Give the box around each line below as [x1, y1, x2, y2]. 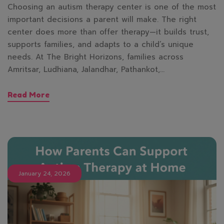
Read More [7, 90, 49, 100]
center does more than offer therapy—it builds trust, [7, 26, 209, 38]
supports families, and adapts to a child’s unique [7, 39, 193, 50]
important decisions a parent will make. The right [7, 14, 196, 25]
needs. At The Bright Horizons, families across [7, 51, 183, 63]
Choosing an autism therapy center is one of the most [7, 1, 216, 13]
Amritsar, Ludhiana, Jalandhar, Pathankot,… [7, 64, 164, 75]
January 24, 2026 [18, 169, 70, 178]
